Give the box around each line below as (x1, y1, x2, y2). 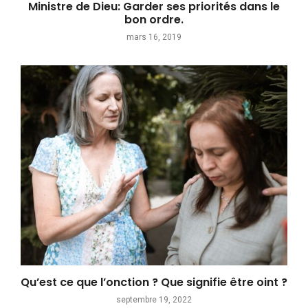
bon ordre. (124, 12, 184, 28)
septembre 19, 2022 (116, 295, 192, 305)
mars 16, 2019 (126, 32, 181, 43)
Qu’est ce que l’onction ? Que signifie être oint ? (21, 274, 287, 291)
